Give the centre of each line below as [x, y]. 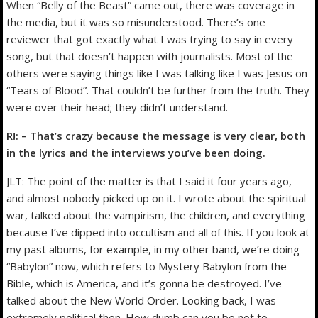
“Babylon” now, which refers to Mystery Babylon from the [147, 266]
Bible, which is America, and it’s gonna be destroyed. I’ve [144, 283]
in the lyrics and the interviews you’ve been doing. [136, 152]
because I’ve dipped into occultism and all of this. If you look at [158, 232]
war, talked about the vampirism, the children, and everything [156, 215]
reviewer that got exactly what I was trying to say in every [150, 39]
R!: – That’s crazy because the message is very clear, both [156, 135]
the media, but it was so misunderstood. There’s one [136, 22]
